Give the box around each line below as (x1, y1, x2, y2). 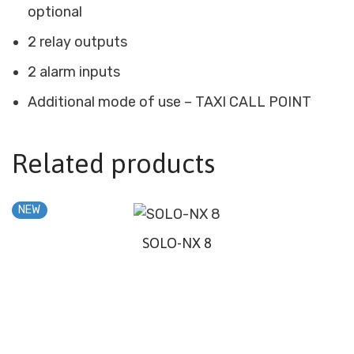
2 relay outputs (28, 33, 127, 51)
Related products (12, 148, 215, 179)
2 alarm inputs (28, 63, 120, 81)
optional (28, 3, 82, 21)
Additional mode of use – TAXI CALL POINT (28, 93, 311, 111)
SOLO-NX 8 (142, 234, 212, 251)
